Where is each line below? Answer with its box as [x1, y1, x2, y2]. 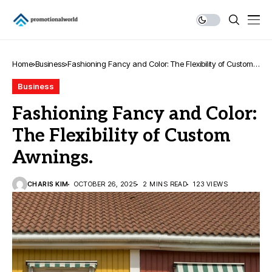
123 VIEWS [193, 180, 228, 188]
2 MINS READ [143, 180, 188, 188]
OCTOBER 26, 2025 [74, 180, 137, 188]
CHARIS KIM [27, 180, 69, 188]
